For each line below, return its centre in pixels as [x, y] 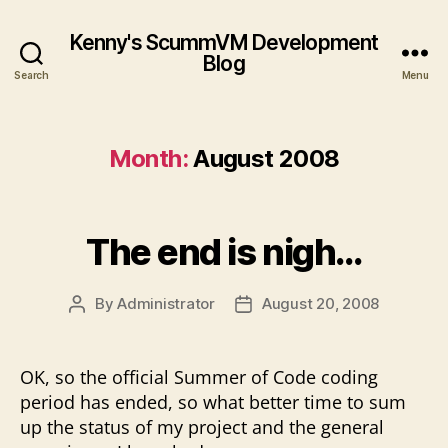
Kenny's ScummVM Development [224, 42]
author [99, 326]
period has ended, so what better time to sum [213, 402]
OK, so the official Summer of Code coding [199, 377]
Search [31, 75]
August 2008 [266, 158]
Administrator [166, 303]
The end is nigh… [224, 252]
